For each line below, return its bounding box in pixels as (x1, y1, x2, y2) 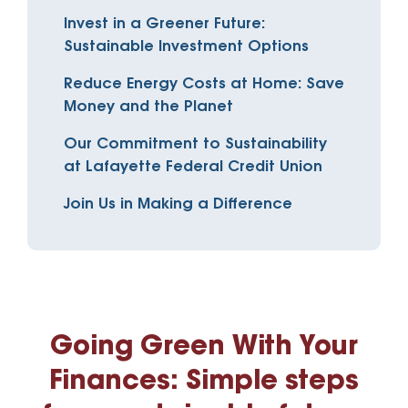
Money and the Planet (64, 97, 233, 116)
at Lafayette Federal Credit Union (64, 158, 322, 176)
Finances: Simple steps (49, 366, 359, 396)
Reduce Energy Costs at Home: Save (64, 75, 344, 93)
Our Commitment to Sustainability (64, 135, 327, 153)
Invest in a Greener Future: (64, 15, 265, 33)
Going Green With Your (50, 331, 358, 362)
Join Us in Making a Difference (64, 195, 292, 213)
